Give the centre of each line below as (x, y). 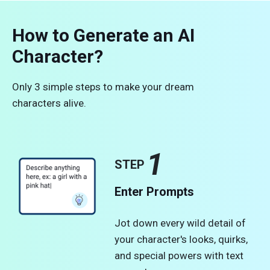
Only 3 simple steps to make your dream (103, 86)
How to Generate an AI (103, 35)
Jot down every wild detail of (181, 223)
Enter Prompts (155, 191)
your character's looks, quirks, (181, 239)
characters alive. (49, 103)
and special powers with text (179, 255)
